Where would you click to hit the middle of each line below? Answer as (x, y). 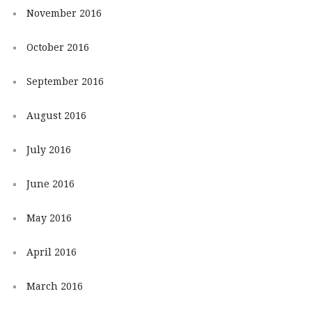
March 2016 (54, 286)
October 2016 (57, 47)
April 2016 (51, 252)
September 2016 (65, 81)
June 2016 (50, 184)
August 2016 (56, 115)
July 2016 (48, 149)
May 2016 (49, 218)
